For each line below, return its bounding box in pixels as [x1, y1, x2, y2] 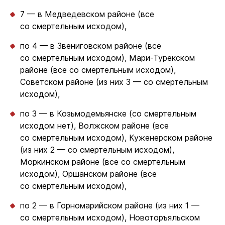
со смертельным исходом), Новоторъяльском [20, 212, 200, 222]
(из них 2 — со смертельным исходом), [20, 145, 174, 155]
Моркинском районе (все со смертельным [20, 157, 185, 167]
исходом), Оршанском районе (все [20, 169, 157, 179]
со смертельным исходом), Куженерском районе [20, 133, 212, 143]
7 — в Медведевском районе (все [20, 9, 154, 19]
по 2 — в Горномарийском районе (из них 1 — [20, 200, 199, 210]
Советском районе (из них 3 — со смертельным [20, 77, 208, 87]
